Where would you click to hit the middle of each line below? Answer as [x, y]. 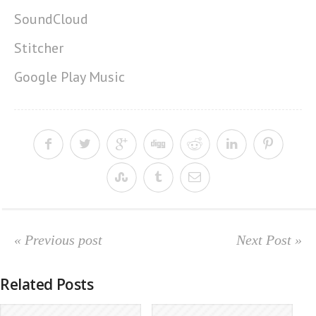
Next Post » [269, 240]
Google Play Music [69, 77]
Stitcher [39, 48]
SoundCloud [51, 19]
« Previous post [58, 240]
